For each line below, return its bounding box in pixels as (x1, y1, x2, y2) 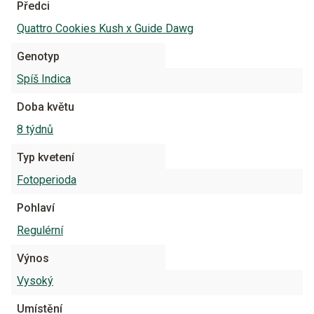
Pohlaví (17, 201, 55, 214)
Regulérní (17, 224, 63, 237)
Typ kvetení (17, 151, 74, 164)
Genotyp (17, 50, 60, 63)
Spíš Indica (17, 72, 71, 86)
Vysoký (17, 274, 53, 287)
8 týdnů (17, 123, 53, 136)
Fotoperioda (17, 173, 76, 186)
